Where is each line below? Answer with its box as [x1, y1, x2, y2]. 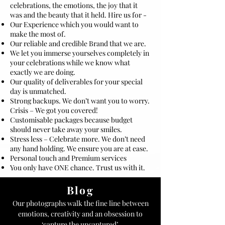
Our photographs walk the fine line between [12, 198, 149, 208]
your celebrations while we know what [10, 58, 130, 67]
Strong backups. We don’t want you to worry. [10, 96, 150, 105]
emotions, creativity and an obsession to [18, 209, 143, 218]
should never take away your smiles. [10, 125, 122, 134]
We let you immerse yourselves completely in [10, 48, 149, 58]
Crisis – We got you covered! [10, 105, 98, 115]
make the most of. [10, 29, 66, 39]
